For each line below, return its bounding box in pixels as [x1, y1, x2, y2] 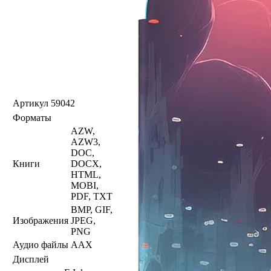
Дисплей [13, 253, 49, 264]
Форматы [13, 112, 51, 123]
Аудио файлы [13, 239, 68, 250]
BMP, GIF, [71, 204, 113, 215]
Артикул [13, 97, 48, 108]
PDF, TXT [71, 191, 113, 201]
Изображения [13, 215, 68, 226]
